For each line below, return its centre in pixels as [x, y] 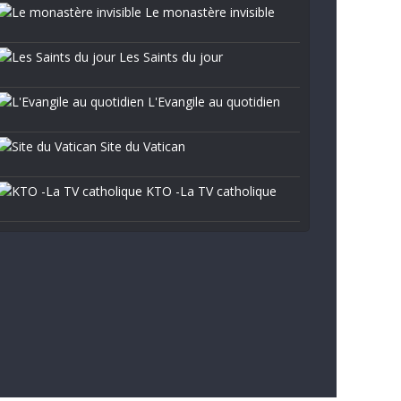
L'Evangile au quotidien [212, 102]
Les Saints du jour [169, 57]
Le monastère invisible [208, 12]
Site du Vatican [141, 146]
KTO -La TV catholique [209, 191]
